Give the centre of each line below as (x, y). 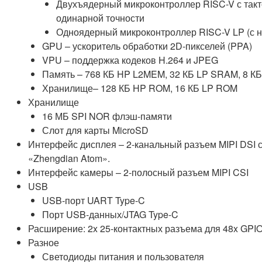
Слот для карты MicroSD (95, 130)
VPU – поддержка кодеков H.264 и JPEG (130, 60)
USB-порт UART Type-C (94, 201)
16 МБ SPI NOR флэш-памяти (107, 116)
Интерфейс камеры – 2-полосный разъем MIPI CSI (138, 173)
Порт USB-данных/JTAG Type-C (110, 215)
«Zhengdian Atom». (69, 158)
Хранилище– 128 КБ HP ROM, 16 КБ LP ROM (140, 88)
